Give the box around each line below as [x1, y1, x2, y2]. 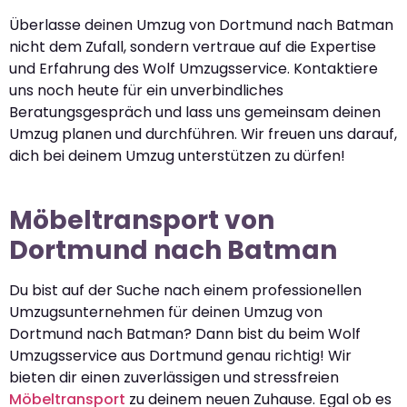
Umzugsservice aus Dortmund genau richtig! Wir [9, 345, 352, 367]
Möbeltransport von [9, 203, 274, 239]
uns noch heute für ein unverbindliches [9, 80, 283, 102]
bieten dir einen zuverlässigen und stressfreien [9, 367, 339, 389]
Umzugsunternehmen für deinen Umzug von [9, 302, 323, 323]
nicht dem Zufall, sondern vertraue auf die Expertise [9, 36, 376, 58]
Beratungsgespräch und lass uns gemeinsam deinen [9, 102, 381, 124]
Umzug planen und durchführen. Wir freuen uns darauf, [9, 124, 397, 145]
